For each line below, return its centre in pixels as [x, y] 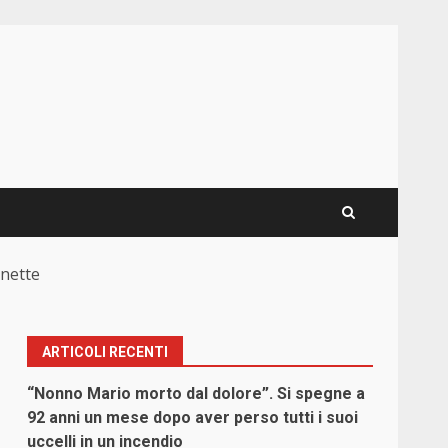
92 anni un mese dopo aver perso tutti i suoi [193, 418]
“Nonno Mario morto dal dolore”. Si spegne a [196, 394]
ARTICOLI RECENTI [105, 352]
